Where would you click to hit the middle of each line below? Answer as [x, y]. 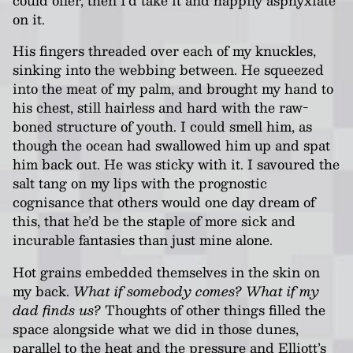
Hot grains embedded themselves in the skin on [166, 271]
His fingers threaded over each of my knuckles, [164, 51]
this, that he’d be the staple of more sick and [154, 221]
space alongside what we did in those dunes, [156, 328]
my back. [43, 290]
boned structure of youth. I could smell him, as [162, 126]
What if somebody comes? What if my [196, 290]
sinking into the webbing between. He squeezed [168, 70]
